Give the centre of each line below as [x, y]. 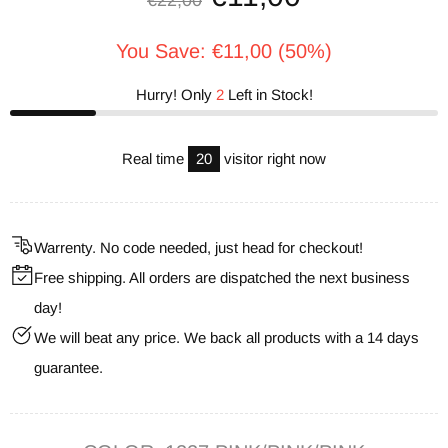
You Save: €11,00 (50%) [224, 51]
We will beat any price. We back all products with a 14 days [226, 338]
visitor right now [273, 159]
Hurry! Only [175, 95]
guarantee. [68, 368]
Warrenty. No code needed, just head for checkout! [198, 248]
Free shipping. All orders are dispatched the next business [222, 278]
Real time [155, 159]
